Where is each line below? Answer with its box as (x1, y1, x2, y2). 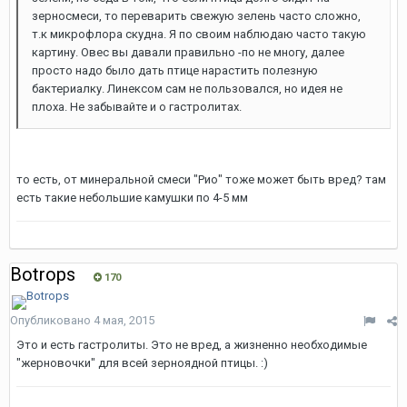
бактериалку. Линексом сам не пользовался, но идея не (32, 82, 342, 95)
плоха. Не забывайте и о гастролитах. (32, 100, 242, 114)
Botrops (10, 263, 75, 285)
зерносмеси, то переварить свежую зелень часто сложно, (32, 9, 361, 23)
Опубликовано (10, 313, 94, 327)
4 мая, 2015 (94, 313, 154, 327)
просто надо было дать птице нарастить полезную (32, 64, 318, 77)
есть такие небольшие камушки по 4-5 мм (16, 191, 248, 204)
